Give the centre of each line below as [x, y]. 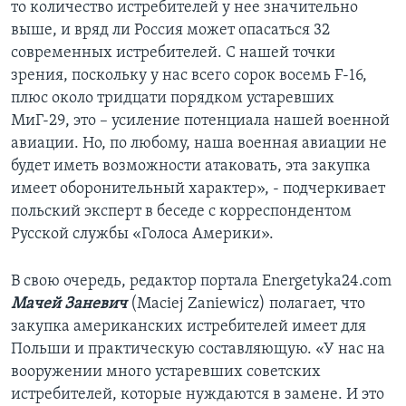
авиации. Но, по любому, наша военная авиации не [199, 144]
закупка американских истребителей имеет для [188, 327]
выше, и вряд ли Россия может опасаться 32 [170, 31]
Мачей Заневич [69, 304]
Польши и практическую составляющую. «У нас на [198, 350]
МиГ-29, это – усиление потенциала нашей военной [200, 121]
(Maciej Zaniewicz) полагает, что [246, 304]
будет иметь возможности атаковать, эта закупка [191, 167]
